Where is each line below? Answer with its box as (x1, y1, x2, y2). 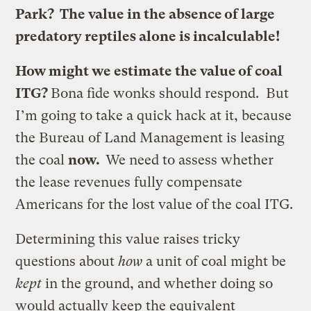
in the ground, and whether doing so (42, 275, 274, 292)
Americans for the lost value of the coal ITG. (15, 196, 294, 212)
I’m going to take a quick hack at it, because (15, 107, 292, 124)
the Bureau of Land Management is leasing (15, 129, 285, 146)
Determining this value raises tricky (15, 230, 241, 247)
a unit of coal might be (142, 253, 287, 269)
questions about (15, 253, 119, 269)
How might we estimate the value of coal (15, 62, 283, 79)
